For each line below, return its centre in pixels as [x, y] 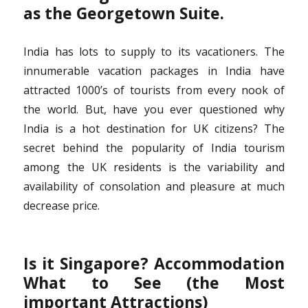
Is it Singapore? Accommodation [154, 264]
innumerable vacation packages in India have [154, 71]
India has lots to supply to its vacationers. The [154, 52]
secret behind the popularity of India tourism [154, 148]
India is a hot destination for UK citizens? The [154, 129]
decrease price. [62, 206]
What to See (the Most [154, 283]
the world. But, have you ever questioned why [154, 110]
